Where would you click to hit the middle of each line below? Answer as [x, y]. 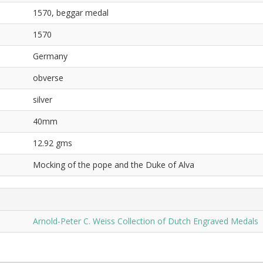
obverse [48, 78]
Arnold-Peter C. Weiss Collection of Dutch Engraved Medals [146, 221]
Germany [50, 56]
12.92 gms [53, 143]
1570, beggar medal [71, 13]
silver [43, 100]
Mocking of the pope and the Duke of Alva [114, 165]
